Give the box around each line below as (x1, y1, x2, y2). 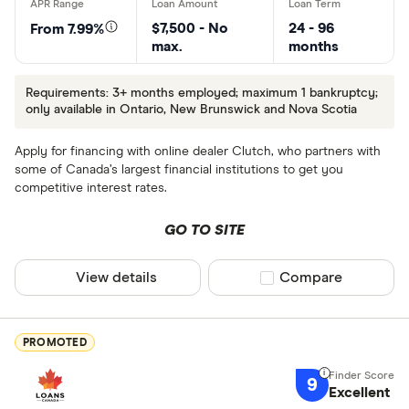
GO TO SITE (163, 223, 245, 238)
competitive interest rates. (15, 182, 167, 195)
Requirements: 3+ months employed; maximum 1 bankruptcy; (25, 87, 378, 100)
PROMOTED (23, 337, 87, 349)
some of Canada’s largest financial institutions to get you (15, 163, 343, 177)
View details (76, 270, 158, 286)
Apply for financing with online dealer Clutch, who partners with (15, 145, 381, 159)
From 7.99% (30, 21, 104, 37)
